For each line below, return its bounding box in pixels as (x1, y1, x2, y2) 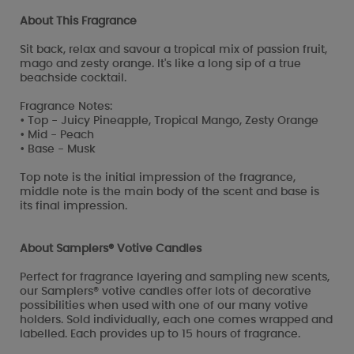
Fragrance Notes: (20, 100, 112, 112)
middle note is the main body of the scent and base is (20, 186, 319, 198)
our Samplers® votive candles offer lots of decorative (20, 285, 311, 297)
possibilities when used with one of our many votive (20, 299, 308, 311)
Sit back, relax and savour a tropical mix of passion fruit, (20, 43, 327, 55)
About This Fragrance (20, 15, 137, 27)
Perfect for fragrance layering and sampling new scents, (20, 271, 330, 283)
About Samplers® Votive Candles (20, 243, 201, 254)
